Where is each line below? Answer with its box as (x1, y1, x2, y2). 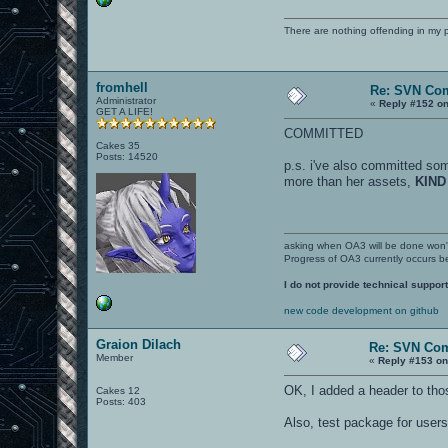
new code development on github (284, 304, 440, 316)
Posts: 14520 (96, 150, 159, 162)
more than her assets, (284, 173, 416, 189)
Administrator (96, 94, 157, 106)
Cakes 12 (96, 384, 141, 396)
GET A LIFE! (96, 105, 154, 117)
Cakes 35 (96, 139, 141, 151)
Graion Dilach (96, 336, 182, 352)
